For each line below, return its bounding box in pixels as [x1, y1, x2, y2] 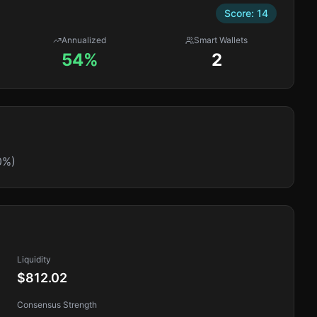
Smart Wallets [194, 35, 248, 45]
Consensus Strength [17, 299, 97, 310]
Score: [224, 7, 257, 19]
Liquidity [17, 254, 51, 265]
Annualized [62, 35, 107, 45]
